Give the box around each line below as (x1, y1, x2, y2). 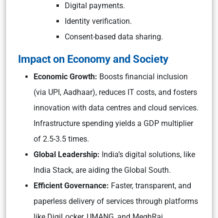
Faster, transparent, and (111, 181, 191, 190)
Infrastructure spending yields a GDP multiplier (34, 119, 193, 128)
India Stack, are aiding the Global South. (34, 165, 171, 175)
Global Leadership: (34, 150, 102, 159)
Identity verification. (65, 17, 132, 26)
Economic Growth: (34, 72, 97, 81)
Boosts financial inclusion (97, 72, 188, 81)
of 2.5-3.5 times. (34, 134, 89, 144)
